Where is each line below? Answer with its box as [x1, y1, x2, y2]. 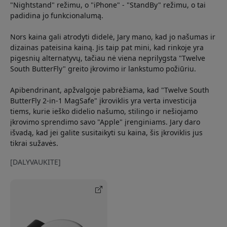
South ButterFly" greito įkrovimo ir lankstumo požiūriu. [10, 63, 196, 73]
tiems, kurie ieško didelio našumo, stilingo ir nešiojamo [10, 106, 198, 116]
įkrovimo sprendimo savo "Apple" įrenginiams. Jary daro [10, 117, 200, 127]
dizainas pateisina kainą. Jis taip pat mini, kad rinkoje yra [10, 42, 204, 52]
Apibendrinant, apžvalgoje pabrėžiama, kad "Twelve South [10, 85, 209, 95]
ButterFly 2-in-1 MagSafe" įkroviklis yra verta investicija [10, 95, 197, 105]
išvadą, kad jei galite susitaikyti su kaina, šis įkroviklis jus [10, 127, 203, 137]
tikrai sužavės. [10, 138, 58, 148]
